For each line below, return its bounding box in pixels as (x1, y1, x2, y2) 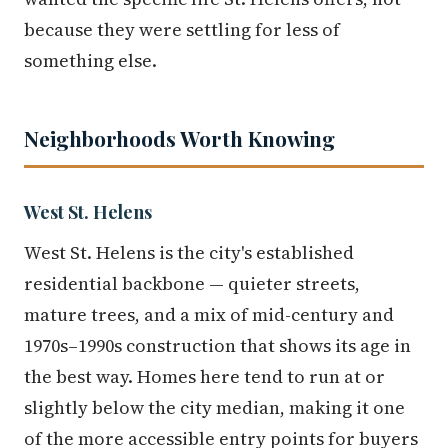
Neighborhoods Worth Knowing (24, 124, 335, 153)
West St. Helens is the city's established (24, 240, 354, 266)
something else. (24, 48, 157, 74)
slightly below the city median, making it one (24, 395, 405, 421)
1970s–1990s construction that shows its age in (24, 333, 411, 359)
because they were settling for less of (24, 17, 340, 43)
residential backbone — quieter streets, (24, 271, 360, 297)
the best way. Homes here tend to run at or (24, 364, 385, 390)
